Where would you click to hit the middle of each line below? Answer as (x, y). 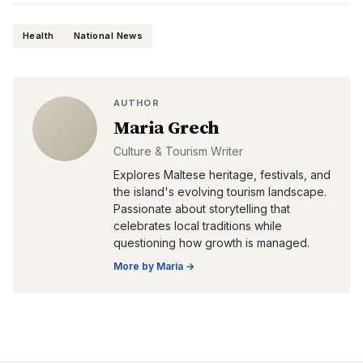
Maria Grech (167, 127)
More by (135, 266)
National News (108, 36)
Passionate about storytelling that (202, 209)
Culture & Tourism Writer (178, 151)
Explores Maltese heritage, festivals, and (222, 175)
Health (38, 36)
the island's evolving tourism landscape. (220, 192)
